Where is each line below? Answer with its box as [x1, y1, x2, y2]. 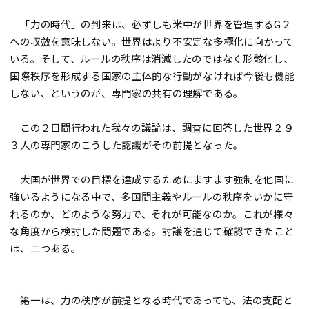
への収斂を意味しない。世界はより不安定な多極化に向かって [10, 36, 294, 48]
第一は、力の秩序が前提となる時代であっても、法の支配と [10, 295, 293, 307]
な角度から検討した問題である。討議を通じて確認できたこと [10, 226, 295, 238]
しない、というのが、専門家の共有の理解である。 [10, 88, 243, 100]
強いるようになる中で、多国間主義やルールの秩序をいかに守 [10, 191, 294, 203]
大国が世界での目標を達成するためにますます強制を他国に [10, 174, 295, 186]
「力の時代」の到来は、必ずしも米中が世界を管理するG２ [10, 19, 292, 31]
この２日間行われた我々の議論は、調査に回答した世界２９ [10, 122, 294, 134]
